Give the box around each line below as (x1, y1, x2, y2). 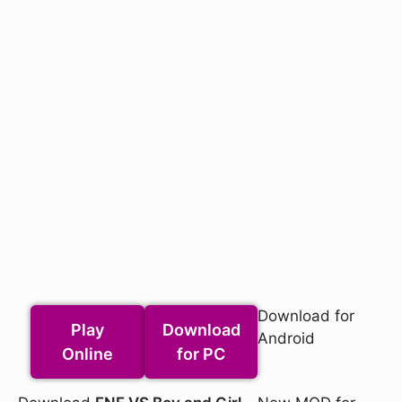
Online (62, 345, 114, 363)
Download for (258, 307, 355, 325)
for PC (177, 345, 225, 363)
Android (258, 329, 316, 347)
